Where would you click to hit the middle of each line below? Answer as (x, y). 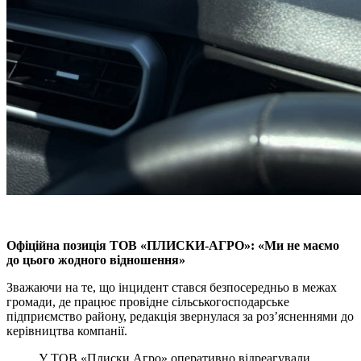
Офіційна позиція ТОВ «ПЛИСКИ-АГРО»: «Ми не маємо (173, 245)
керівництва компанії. (67, 330)
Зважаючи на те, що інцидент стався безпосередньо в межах (172, 287)
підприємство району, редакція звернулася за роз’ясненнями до (180, 316)
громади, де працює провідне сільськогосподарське (148, 301)
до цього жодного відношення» (96, 259)
